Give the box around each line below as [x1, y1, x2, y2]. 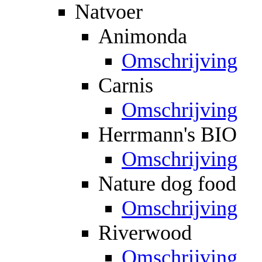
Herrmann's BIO [98, 122, 237, 146]
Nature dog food [98, 171, 236, 195]
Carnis [98, 73, 153, 97]
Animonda [98, 24, 187, 48]
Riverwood [98, 220, 192, 244]
